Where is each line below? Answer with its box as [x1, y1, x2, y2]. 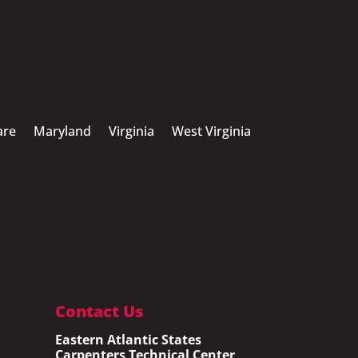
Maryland [33, 122, 91, 141]
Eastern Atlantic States [54, 331, 201, 349]
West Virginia [171, 122, 251, 141]
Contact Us [54, 300, 143, 323]
